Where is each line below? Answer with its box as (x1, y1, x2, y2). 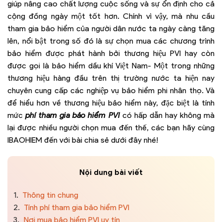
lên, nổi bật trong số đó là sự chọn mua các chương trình (7, 36, 215, 46)
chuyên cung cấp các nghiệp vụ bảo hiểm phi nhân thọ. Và (7, 85, 215, 95)
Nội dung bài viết (79, 167, 143, 177)
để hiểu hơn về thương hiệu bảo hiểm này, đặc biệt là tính (7, 98, 215, 108)
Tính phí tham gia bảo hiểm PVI (22, 203, 129, 213)
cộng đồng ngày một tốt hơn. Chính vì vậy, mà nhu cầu (7, 11, 215, 21)
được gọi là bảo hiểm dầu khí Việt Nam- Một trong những (7, 60, 215, 70)
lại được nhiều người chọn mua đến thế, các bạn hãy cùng (7, 122, 215, 132)
